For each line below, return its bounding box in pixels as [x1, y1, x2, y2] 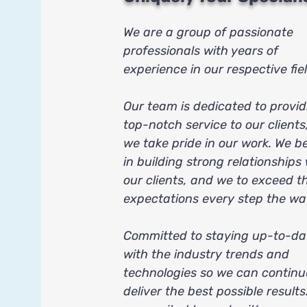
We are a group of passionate [123, 25, 293, 40]
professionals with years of [123, 43, 278, 58]
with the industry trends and [123, 247, 289, 262]
